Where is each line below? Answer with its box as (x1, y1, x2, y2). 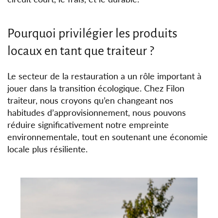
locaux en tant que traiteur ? (7, 44, 154, 58)
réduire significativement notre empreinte (7, 119, 169, 130)
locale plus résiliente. (7, 144, 88, 155)
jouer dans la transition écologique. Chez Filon (7, 83, 185, 94)
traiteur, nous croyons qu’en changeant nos (7, 95, 174, 106)
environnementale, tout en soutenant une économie (7, 131, 208, 143)
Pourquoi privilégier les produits (7, 27, 177, 41)
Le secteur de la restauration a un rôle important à (7, 71, 202, 82)
